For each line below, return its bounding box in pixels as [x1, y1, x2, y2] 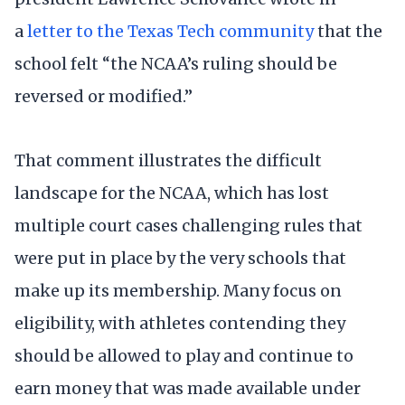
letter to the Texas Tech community [27, 20, 314, 42]
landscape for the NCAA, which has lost [14, 183, 329, 204]
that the [314, 20, 382, 42]
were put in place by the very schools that [14, 248, 346, 269]
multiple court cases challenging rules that [14, 215, 363, 237]
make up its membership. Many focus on [14, 280, 342, 302]
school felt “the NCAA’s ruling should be [14, 52, 337, 74]
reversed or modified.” [14, 85, 193, 107]
